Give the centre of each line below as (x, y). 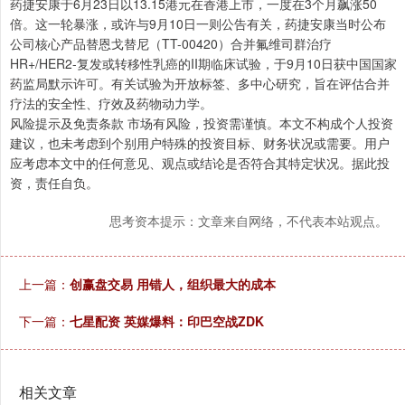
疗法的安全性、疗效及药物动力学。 (111, 103)
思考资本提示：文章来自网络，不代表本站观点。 (249, 220)
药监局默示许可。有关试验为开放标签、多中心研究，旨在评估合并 (200, 83)
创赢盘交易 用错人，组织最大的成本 (173, 283)
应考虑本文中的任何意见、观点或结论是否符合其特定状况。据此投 (200, 162)
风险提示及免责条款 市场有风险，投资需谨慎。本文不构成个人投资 (202, 122)
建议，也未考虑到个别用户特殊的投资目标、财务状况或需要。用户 (200, 142)
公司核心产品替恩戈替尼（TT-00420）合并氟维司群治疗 (171, 43)
